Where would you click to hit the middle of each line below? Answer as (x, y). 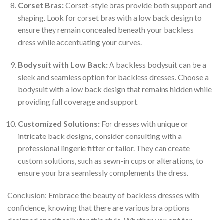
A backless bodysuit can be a (157, 64)
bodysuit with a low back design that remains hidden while (114, 89)
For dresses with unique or (144, 124)
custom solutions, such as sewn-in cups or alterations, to (110, 161)
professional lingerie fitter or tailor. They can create (103, 148)
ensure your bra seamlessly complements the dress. (103, 173)
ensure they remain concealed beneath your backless (105, 29)
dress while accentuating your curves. (80, 42)
